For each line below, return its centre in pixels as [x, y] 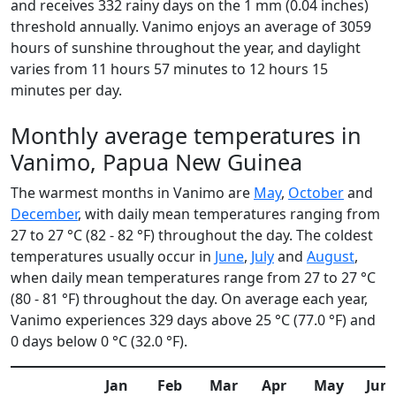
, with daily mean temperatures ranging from [229, 214]
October [316, 193]
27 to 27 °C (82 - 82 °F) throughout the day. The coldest [192, 235]
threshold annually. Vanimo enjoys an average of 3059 [191, 27]
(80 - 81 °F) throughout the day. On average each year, [189, 299]
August [331, 256]
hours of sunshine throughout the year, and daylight [186, 48]
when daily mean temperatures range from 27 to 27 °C [193, 278]
